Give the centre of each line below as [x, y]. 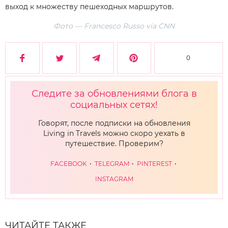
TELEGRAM [113, 163]
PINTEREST [155, 163]
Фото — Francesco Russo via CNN [114, 26]
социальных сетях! [114, 105]
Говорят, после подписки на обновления [114, 123]
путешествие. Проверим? [114, 143]
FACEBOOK [69, 163]
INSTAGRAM [114, 179]
